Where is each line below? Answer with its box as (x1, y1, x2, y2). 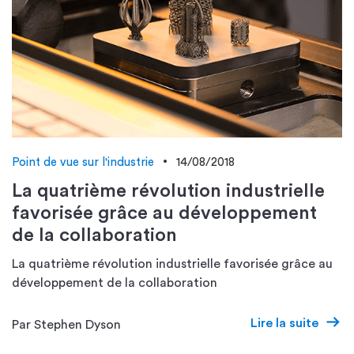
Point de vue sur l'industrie (12, 156, 154, 168)
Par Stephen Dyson (12, 318, 121, 331)
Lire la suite (250, 317, 318, 330)
